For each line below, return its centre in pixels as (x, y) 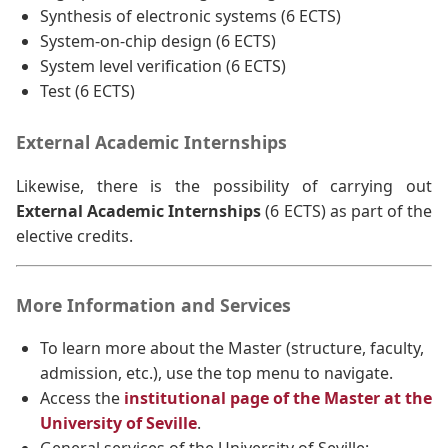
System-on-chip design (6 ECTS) (158, 41)
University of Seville (118, 423)
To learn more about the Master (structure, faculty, (232, 348)
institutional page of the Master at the (278, 398)
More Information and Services (153, 304)
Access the (82, 398)
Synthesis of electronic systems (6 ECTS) (190, 16)
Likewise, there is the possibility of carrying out (224, 185)
